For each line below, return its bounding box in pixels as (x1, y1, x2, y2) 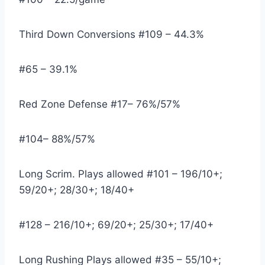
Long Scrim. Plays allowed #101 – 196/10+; (19, 168, 222, 180)
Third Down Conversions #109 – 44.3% (19, 28, 204, 41)
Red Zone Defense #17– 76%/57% (19, 98, 180, 111)
